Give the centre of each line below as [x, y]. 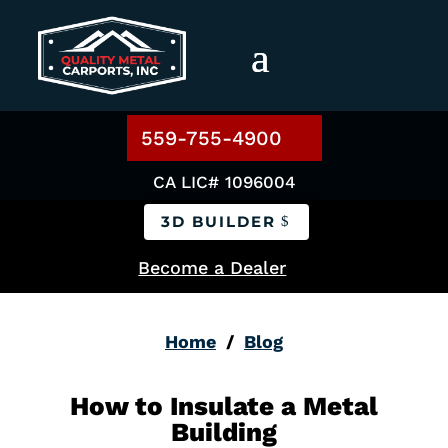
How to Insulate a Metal [223, 406]
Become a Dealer [212, 268]
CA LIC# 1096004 [224, 181]
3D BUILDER [218, 222]
